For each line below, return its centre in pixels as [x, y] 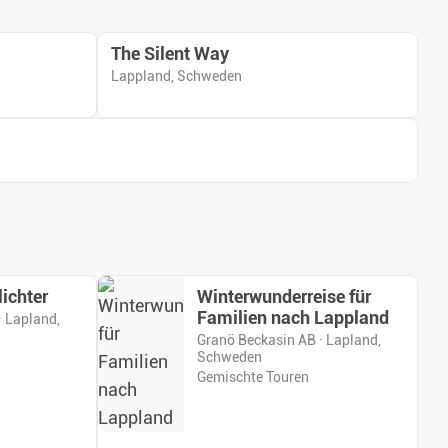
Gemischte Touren [253, 377]
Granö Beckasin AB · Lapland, [289, 340]
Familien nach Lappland [293, 318]
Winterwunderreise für [284, 297]
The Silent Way [170, 54]
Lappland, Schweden [176, 76]
